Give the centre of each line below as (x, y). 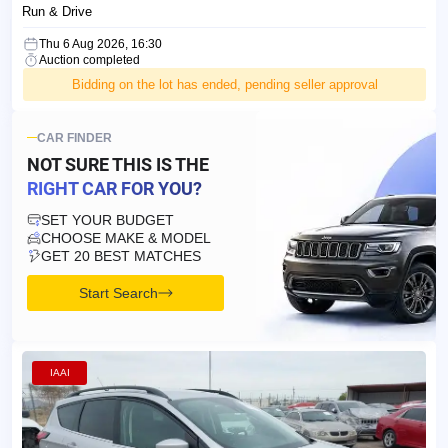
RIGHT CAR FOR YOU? (114, 188)
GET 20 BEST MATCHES (121, 255)
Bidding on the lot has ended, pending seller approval (224, 84)
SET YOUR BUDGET (107, 219)
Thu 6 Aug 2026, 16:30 (100, 43)
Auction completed (89, 59)
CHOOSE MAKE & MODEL (126, 237)
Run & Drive (57, 11)
